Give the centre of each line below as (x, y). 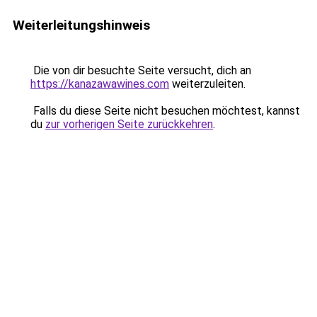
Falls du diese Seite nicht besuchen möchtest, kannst (165, 111)
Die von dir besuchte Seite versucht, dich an (141, 70)
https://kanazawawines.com (100, 84)
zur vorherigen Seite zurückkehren (129, 124)
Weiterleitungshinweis (81, 25)
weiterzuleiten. (207, 84)
